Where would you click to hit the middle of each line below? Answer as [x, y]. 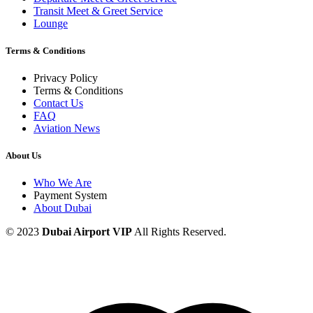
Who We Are [63, 183]
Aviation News [67, 128]
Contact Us [58, 103]
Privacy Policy [66, 78]
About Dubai [63, 208]
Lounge [51, 23]
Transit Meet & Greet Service [98, 10]
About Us [23, 156]
